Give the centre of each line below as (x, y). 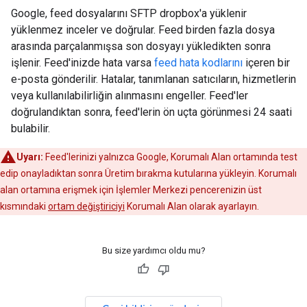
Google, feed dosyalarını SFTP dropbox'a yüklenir (129, 13)
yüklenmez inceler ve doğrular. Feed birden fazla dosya (143, 30)
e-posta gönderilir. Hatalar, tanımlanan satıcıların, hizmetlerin (153, 79)
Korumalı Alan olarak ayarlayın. (192, 206)
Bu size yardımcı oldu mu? (153, 250)
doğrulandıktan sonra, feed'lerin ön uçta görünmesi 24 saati (151, 112)
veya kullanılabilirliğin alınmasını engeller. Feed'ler (130, 96)
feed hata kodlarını (198, 63)
